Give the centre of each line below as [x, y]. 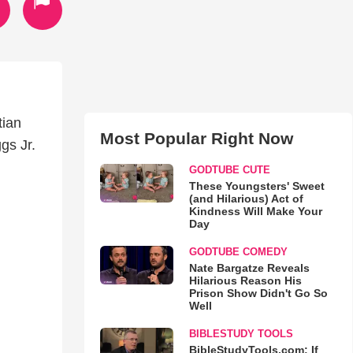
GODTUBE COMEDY [238, 252]
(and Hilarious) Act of [246, 199]
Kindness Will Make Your [255, 211]
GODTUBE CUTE [229, 170]
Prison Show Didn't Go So [258, 293]
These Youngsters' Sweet [256, 186]
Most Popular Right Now [196, 138]
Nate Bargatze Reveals [249, 268]
